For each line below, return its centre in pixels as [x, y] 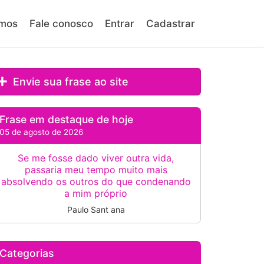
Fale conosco [61, 24]
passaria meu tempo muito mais [96, 170]
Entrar [120, 24]
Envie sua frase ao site [70, 82]
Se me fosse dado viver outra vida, [96, 158]
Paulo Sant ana [96, 209]
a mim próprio [96, 193]
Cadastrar [171, 24]
